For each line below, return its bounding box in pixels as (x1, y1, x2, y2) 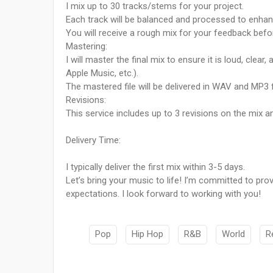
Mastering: (66, 41, 107, 52)
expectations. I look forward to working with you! (66, 188, 261, 200)
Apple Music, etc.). (66, 68, 138, 79)
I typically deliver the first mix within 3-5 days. (66, 161, 245, 173)
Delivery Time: (66, 135, 121, 146)
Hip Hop (132, 229, 163, 240)
